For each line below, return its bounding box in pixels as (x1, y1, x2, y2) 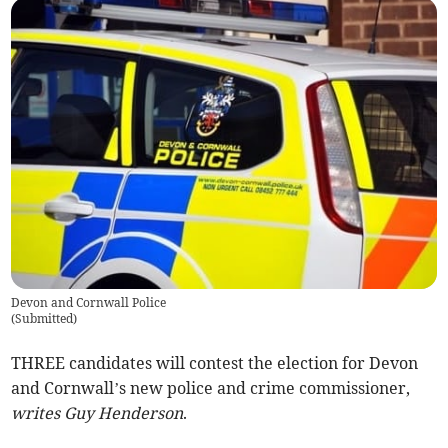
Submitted (15, 310, 74, 326)
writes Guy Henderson (11, 402, 184, 423)
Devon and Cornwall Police (11, 294, 167, 310)
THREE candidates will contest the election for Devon (11, 352, 419, 373)
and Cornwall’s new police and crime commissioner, (11, 377, 411, 398)
